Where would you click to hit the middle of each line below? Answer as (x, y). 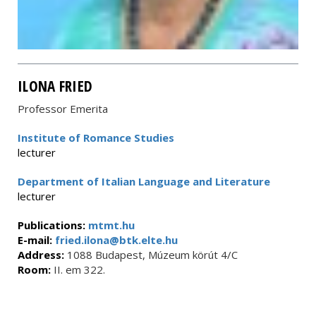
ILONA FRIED (55, 86)
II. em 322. (78, 269)
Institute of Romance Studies (96, 138)
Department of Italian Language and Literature (144, 181)
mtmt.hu (111, 225)
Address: (41, 255)
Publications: (53, 225)
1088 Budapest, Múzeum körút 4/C (151, 255)
